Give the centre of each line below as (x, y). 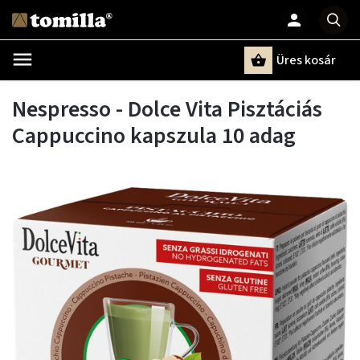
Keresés (92, 88)
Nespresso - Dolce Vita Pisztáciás (167, 109)
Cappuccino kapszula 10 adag (154, 136)
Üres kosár (306, 60)
